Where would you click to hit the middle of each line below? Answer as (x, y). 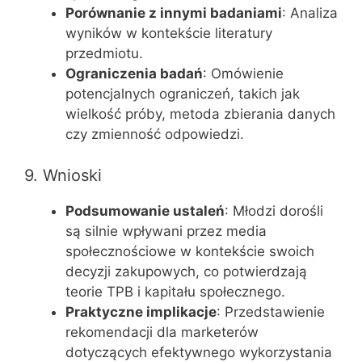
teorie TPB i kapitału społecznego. (175, 291)
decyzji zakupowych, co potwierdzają (186, 271)
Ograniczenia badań (134, 74)
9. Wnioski (63, 175)
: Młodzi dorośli (274, 210)
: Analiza (310, 13)
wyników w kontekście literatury (169, 33)
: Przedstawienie (271, 311)
